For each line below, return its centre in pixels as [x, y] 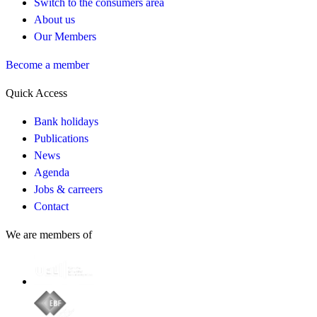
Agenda [52, 172]
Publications [61, 138]
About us [54, 19]
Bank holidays [66, 121]
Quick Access [36, 93]
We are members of [49, 234]
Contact [51, 206]
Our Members [65, 36]
